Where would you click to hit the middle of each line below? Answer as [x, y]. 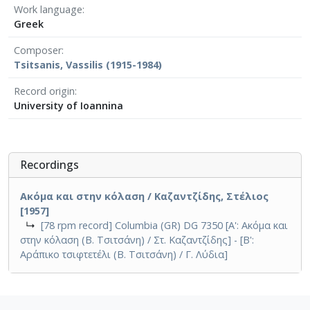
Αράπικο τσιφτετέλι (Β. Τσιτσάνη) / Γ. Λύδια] [124, 254]
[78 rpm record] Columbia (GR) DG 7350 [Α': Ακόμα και [164, 225]
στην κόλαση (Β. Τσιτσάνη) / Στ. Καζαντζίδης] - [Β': [137, 239]
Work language [48, 9]
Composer [38, 50]
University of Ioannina [69, 105]
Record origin [44, 91]
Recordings [49, 164]
